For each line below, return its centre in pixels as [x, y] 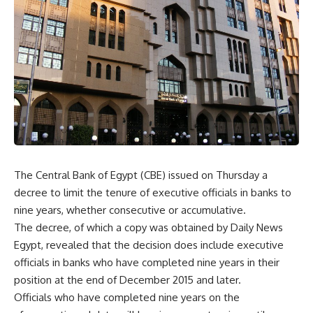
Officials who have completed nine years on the [127, 297]
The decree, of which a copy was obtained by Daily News [148, 227]
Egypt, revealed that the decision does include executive [149, 245]
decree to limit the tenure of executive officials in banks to [153, 192]
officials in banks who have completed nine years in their [147, 262]
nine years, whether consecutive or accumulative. [130, 210]
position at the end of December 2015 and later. [128, 280]
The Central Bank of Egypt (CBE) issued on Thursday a [141, 175]
